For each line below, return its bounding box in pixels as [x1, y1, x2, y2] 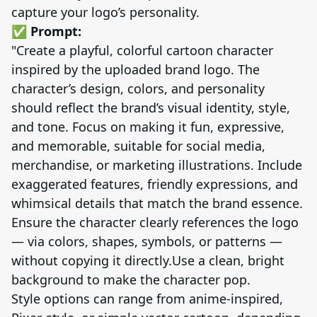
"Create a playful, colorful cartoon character [11, 41, 273, 59]
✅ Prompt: [11, 22, 81, 40]
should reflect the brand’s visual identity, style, [11, 98, 290, 116]
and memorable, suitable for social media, [11, 137, 265, 154]
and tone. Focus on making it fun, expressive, [11, 117, 284, 135]
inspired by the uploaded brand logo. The [11, 60, 260, 78]
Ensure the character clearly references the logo [11, 213, 299, 231]
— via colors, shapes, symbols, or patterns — [11, 232, 282, 250]
